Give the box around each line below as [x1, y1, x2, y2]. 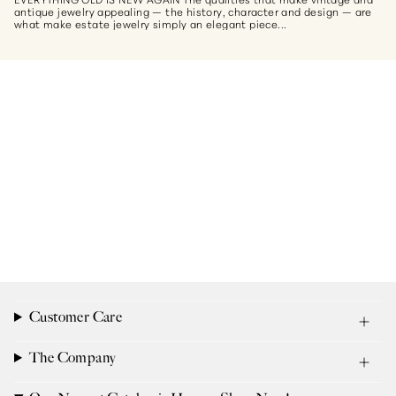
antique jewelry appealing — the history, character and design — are [14, 4, 372, 19]
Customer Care [28, 308, 123, 325]
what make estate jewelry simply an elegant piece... [14, 16, 287, 31]
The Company [28, 349, 117, 366]
